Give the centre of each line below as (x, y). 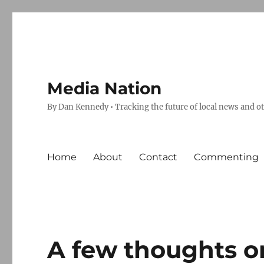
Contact (159, 157)
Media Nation (105, 88)
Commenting (227, 157)
